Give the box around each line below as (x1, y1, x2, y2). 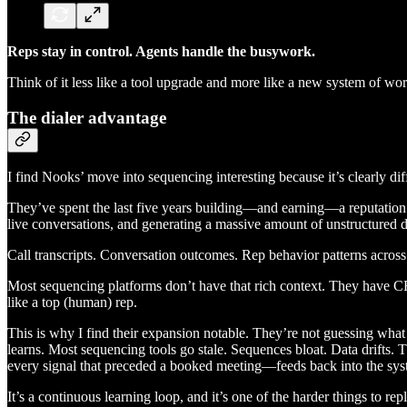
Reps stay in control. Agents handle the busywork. (7, 43, 315, 59)
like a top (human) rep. (7, 294, 137, 311)
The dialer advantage (7, 107, 166, 127)
